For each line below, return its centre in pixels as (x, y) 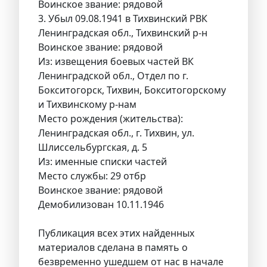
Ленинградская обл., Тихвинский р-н (123, 33)
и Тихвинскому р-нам (87, 105)
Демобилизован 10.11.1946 (101, 205)
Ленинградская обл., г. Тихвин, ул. (116, 133)
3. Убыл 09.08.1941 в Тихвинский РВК (123, 19)
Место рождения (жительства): (111, 119)
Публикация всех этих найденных (116, 233)
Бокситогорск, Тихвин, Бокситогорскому (132, 90)
